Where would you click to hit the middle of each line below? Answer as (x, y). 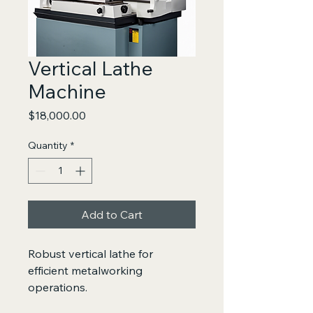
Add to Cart (112, 214)
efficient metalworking (87, 270)
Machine (67, 91)
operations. (58, 287)
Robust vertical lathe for (92, 254)
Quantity (48, 145)
